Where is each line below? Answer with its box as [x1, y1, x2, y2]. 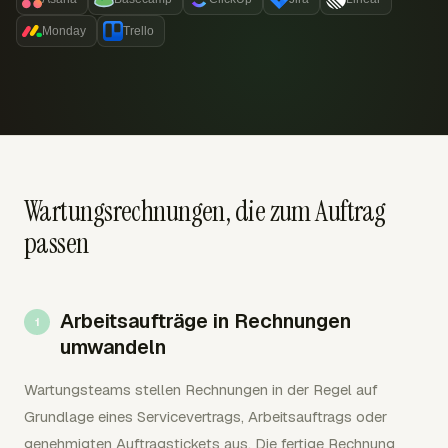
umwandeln [60, 334, 166, 360]
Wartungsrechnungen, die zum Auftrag [24, 193, 386, 230]
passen [24, 225, 89, 262]
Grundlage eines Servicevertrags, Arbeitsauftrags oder [24, 407, 387, 426]
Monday [42, 24, 86, 38]
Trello [123, 24, 154, 38]
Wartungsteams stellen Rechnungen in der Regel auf [24, 380, 378, 399]
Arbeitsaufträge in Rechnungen [60, 308, 351, 334]
